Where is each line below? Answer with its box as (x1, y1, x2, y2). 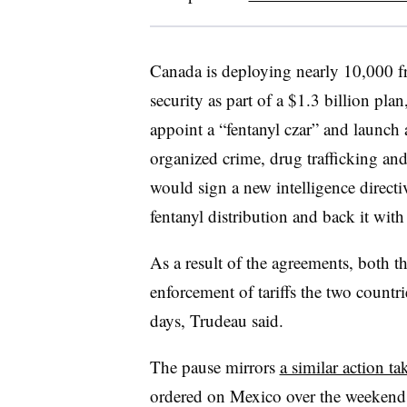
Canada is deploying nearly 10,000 (149, 58, 398, 82)
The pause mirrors (149, 354, 280, 378)
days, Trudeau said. (149, 308, 283, 332)
